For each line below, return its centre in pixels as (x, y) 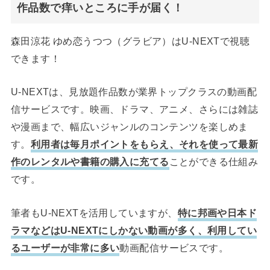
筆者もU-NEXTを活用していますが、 (94, 212)
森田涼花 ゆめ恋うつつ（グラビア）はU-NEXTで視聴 (130, 41)
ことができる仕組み (214, 162)
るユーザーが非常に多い (65, 247)
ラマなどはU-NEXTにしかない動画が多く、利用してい (134, 230)
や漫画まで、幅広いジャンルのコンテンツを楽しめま (129, 127)
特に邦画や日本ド (217, 212)
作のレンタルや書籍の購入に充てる (90, 162)
